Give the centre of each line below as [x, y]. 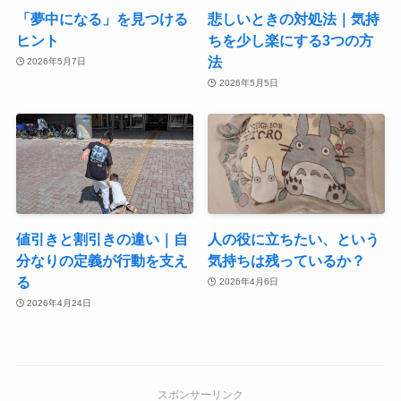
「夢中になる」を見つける [102, 18]
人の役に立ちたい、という [294, 239]
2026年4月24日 [60, 303]
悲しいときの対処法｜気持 [294, 18]
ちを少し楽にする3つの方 [291, 40]
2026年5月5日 [248, 83]
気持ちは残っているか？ [287, 260]
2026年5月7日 [57, 62]
